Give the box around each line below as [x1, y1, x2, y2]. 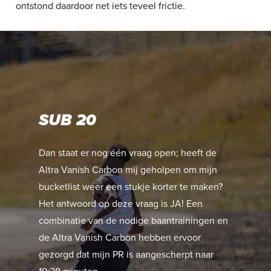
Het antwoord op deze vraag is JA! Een [39, 198, 203, 211]
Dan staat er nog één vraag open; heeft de [39, 147, 217, 160]
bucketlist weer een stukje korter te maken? [39, 181, 223, 194]
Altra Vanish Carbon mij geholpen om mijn [39, 164, 218, 177]
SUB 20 [39, 111, 97, 131]
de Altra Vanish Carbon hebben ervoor [39, 232, 201, 244]
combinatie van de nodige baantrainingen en [39, 215, 229, 227]
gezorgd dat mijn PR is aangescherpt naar [39, 249, 214, 261]
